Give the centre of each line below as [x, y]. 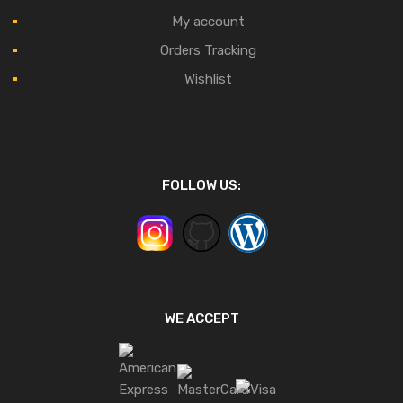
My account [208, 21]
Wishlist [208, 79]
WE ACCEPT [201, 319]
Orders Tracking [208, 50]
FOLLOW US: [201, 186]
